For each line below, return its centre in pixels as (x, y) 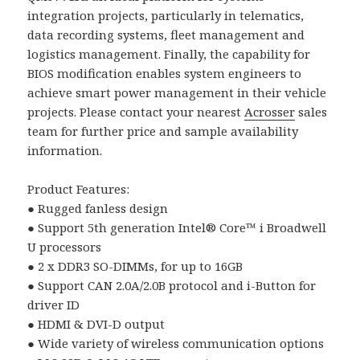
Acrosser (270, 112)
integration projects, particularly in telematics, (166, 16)
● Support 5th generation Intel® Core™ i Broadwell (177, 228)
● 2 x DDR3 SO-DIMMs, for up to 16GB (135, 266)
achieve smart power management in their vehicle (177, 93)
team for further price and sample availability (163, 131)
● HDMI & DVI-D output (96, 324)
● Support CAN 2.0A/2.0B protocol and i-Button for (172, 286)
